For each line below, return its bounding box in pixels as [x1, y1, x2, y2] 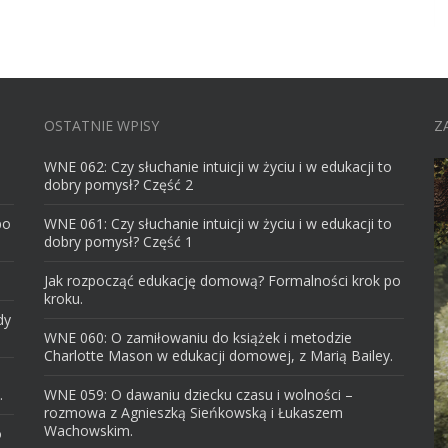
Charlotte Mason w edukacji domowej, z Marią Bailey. [44, 346, 393, 365]
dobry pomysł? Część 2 [44, 175, 193, 194]
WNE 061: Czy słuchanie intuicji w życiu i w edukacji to [44, 214, 392, 233]
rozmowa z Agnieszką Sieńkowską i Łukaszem [44, 403, 343, 422]
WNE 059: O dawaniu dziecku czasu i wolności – [44, 385, 353, 404]
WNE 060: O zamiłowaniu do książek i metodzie [44, 328, 352, 347]
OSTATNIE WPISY [44, 116, 159, 135]
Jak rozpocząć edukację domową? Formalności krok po [44, 271, 401, 290]
